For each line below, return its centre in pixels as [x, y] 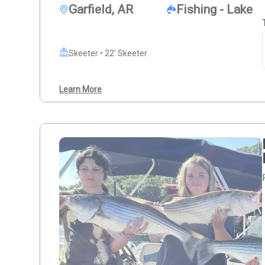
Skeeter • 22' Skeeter [108, 54]
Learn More [81, 89]
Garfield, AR [101, 10]
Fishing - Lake [214, 10]
